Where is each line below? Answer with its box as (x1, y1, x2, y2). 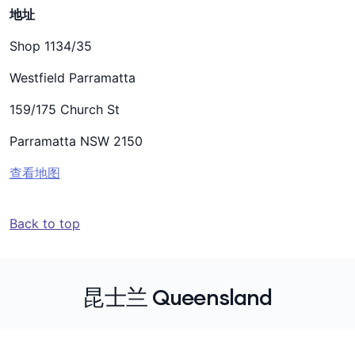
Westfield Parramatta (10, 70, 136, 86)
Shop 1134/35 (10, 38, 92, 54)
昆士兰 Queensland (82, 283, 273, 311)
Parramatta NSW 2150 (10, 133, 143, 149)
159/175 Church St (10, 101, 120, 117)
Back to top (10, 216, 80, 231)
